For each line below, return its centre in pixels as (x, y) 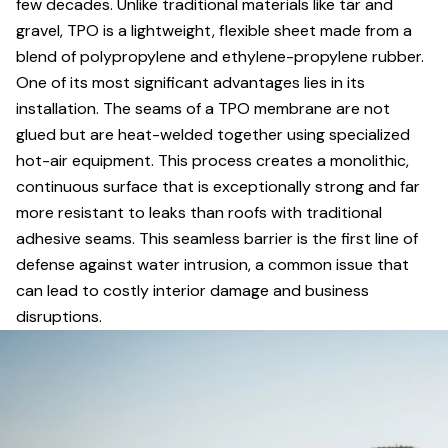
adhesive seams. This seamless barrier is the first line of (217, 238)
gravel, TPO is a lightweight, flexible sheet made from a (214, 30)
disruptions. (59, 316)
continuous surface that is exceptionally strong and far (218, 186)
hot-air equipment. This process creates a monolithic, (212, 160)
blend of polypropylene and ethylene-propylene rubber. (220, 56)
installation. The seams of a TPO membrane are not (203, 108)
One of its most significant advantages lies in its (190, 82)
